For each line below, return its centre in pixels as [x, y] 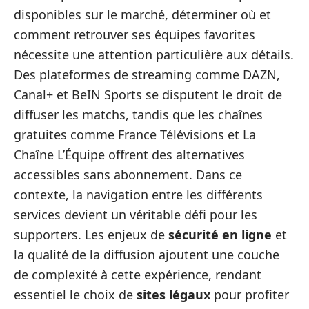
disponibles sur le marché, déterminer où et [142, 14]
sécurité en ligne [220, 235]
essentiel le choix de [75, 295]
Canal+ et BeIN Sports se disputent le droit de [148, 94]
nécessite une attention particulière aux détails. [154, 54]
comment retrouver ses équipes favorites [134, 34]
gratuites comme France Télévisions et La [135, 134]
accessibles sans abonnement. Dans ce [128, 175]
